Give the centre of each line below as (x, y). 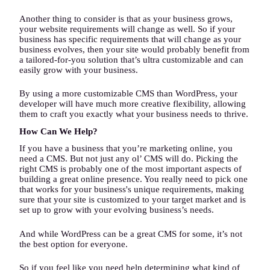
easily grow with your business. (79, 70)
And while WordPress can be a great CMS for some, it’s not (131, 234)
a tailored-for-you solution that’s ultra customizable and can (131, 59)
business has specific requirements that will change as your (130, 39)
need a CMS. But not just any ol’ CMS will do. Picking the (129, 159)
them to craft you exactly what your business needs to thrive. (134, 114)
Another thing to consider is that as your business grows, (126, 18)
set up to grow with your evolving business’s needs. (117, 210)
